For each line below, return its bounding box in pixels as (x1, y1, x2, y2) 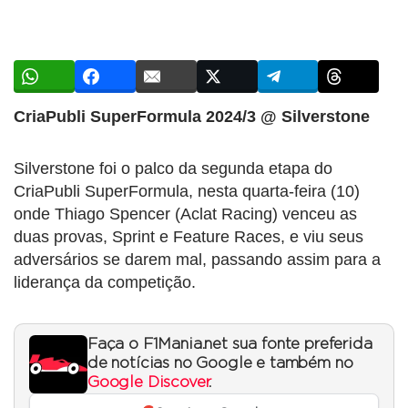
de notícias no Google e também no (87, 355, 353, 371)
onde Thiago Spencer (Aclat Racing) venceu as (14, 204, 357, 223)
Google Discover (87, 374, 209, 390)
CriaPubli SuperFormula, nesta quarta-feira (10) (14, 181, 360, 200)
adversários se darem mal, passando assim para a (14, 250, 381, 269)
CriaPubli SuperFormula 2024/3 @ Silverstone (14, 107, 370, 126)
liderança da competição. (14, 272, 196, 291)
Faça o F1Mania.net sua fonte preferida (87, 336, 372, 352)
